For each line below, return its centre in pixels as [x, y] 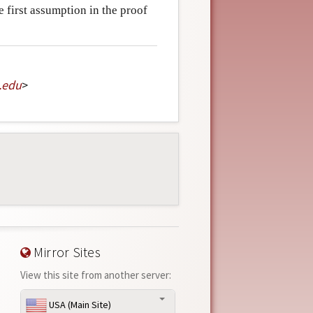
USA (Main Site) [79, 304]
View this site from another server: [95, 275]
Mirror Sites [66, 252]
